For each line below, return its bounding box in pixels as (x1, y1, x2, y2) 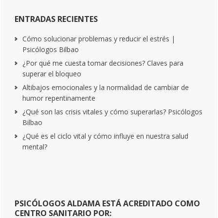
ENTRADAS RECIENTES (15, 14, 98, 25)
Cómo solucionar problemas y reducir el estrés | (22, 34, 175, 44)
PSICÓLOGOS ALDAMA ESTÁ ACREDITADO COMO (15, 198, 200, 209)
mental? (22, 142, 47, 152)
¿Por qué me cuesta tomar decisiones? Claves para (22, 58, 183, 68)
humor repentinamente (22, 93, 95, 103)
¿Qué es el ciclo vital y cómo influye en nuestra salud (22, 131, 188, 141)
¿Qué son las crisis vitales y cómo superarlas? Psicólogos (22, 107, 202, 117)
